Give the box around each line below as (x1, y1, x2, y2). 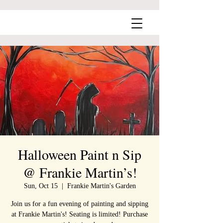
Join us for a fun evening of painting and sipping (11, 200, 148, 208)
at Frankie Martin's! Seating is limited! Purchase (11, 211, 148, 218)
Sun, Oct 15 (23, 182, 58, 190)
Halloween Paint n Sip (18, 145, 141, 164)
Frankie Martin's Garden (67, 182, 136, 190)
